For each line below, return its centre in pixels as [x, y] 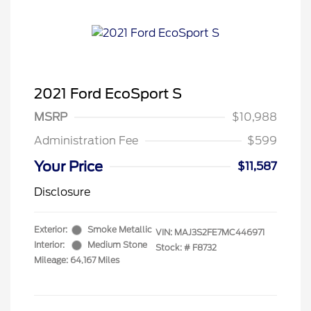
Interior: [49, 245]
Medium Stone [117, 245]
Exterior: [51, 229]
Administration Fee [86, 141]
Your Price [68, 167]
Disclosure [62, 192]
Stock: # [173, 247]
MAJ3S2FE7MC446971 [219, 232]
